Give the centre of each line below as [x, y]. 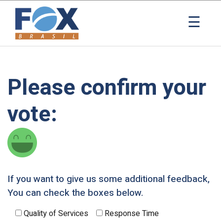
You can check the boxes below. [75, 193]
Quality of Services [56, 214]
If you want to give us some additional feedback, [109, 179]
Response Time [132, 214]
